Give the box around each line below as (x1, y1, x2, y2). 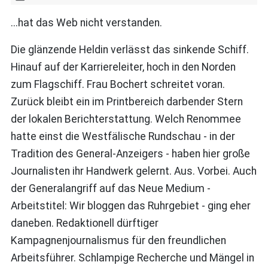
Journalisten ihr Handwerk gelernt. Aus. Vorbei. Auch (10, 165, 257, 177)
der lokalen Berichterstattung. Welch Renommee (10, 112, 241, 125)
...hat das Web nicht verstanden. (10, 16, 162, 29)
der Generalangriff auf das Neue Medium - (10, 182, 211, 194)
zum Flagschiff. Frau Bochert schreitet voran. (10, 78, 225, 90)
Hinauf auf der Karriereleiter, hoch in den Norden (10, 60, 236, 73)
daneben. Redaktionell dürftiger (10, 217, 159, 229)
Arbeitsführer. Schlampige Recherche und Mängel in (10, 251, 254, 264)
